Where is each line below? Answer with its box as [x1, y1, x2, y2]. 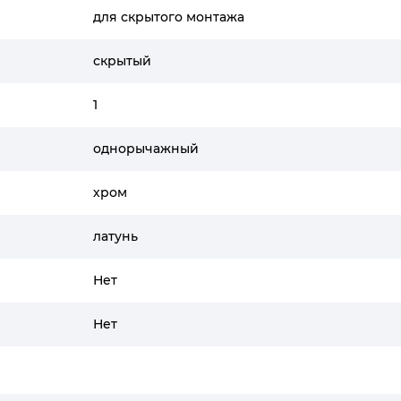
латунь [93, 228, 138, 244]
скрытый [93, 53, 151, 69]
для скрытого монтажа [93, 9, 244, 25]
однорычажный [93, 141, 199, 157]
